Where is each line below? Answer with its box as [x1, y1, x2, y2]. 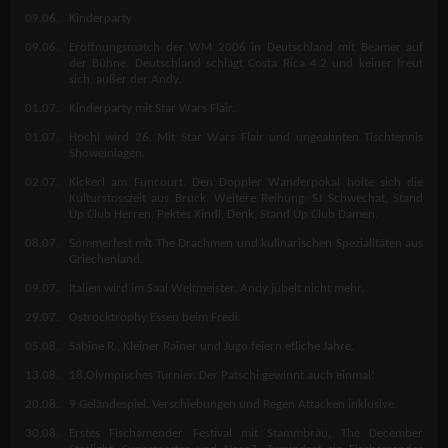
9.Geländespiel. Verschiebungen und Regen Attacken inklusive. [69, 397, 397, 411]
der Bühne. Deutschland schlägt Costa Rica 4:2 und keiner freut [69, 56, 423, 70]
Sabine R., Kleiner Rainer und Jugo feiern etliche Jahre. [69, 339, 354, 353]
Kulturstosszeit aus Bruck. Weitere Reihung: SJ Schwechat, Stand [69, 191, 423, 205]
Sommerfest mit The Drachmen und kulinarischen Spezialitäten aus [69, 236, 423, 250]
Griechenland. [69, 252, 143, 266]
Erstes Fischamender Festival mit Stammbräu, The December [69, 426, 423, 440]
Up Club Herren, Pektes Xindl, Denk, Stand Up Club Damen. [69, 207, 378, 221]
